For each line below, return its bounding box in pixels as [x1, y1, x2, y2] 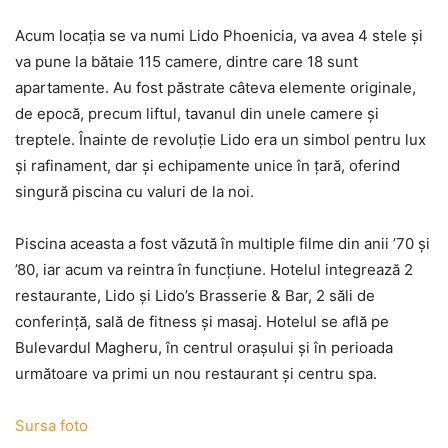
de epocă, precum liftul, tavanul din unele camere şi [15, 104, 379, 124]
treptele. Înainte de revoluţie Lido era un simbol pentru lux [15, 130, 426, 150]
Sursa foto [15, 416, 88, 436]
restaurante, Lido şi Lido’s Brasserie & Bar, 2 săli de [15, 286, 375, 306]
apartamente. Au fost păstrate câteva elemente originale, [15, 78, 416, 98]
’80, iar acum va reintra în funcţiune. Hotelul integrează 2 [15, 260, 413, 280]
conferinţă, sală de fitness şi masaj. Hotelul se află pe [15, 312, 389, 332]
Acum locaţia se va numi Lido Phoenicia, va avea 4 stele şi [15, 26, 423, 46]
